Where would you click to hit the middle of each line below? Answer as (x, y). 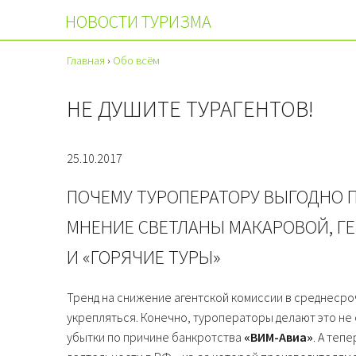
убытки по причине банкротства (155, 337)
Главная (86, 60)
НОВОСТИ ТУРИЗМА (138, 21)
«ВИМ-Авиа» (279, 337)
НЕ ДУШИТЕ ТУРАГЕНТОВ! (190, 108)
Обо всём (136, 60)
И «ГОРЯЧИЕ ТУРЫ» (144, 257)
